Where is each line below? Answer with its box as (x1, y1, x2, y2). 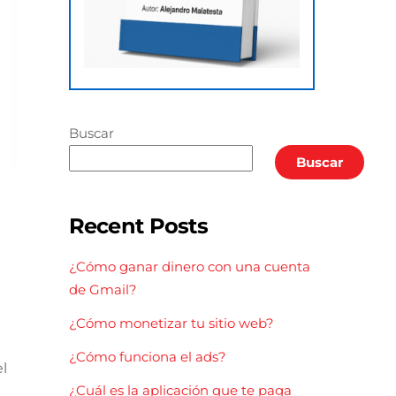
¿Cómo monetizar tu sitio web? (68, 314, 274, 331)
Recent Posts (68, 211, 208, 239)
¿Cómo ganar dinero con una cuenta (68, 257, 310, 275)
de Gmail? (68, 280, 137, 298)
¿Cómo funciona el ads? (68, 348, 226, 366)
